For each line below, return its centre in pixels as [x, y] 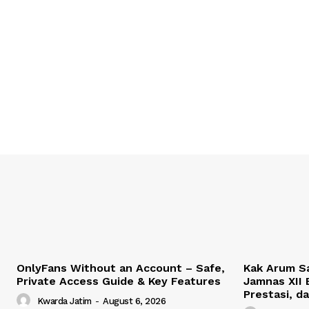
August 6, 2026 [134, 301]
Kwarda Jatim [64, 301]
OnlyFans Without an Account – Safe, [121, 268]
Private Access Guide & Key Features [119, 281]
